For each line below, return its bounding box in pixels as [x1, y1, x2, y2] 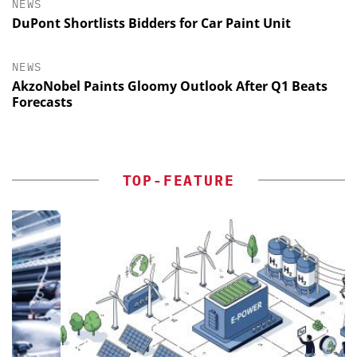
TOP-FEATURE [122, 171, 235, 190]
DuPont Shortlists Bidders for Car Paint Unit [12, 14, 291, 33]
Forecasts [12, 93, 73, 112]
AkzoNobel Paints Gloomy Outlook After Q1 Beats [12, 77, 328, 96]
